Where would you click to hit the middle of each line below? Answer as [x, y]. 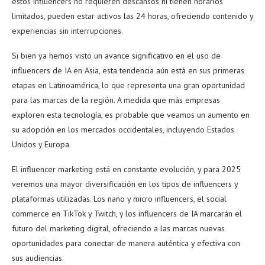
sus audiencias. [38, 258]
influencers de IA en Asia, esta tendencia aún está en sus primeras [128, 70]
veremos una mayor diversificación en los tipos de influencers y [125, 184]
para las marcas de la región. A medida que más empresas [116, 100]
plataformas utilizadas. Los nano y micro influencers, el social [119, 198]
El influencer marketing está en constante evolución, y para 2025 [126, 169]
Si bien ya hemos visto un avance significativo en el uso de [116, 55]
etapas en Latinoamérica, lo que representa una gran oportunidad [128, 85]
